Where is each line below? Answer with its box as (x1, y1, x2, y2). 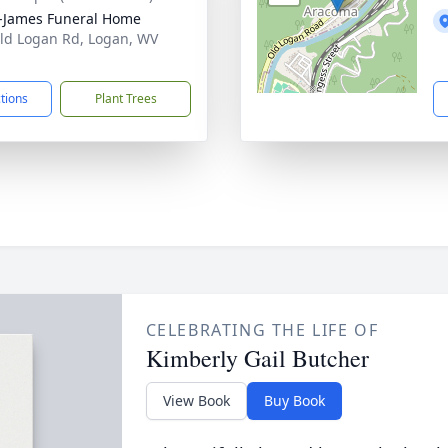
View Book (162, 391, 230, 410)
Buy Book (263, 391, 325, 410)
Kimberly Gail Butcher (145, 342, 369, 374)
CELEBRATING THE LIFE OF (145, 319, 379, 341)
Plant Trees (94, 90, 157, 107)
